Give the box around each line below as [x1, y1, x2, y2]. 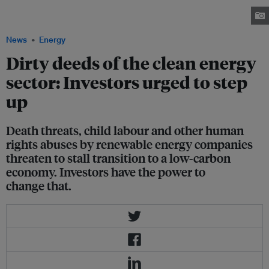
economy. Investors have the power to [6, 163, 205, 180]
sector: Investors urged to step [6, 71, 247, 94]
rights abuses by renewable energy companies [6, 136, 253, 153]
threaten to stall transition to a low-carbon [6, 150, 231, 166]
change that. [6, 177, 71, 194]
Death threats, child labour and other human [6, 122, 244, 139]
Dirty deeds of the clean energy [6, 52, 256, 74]
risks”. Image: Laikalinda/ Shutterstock [6, 10, 127, 21]
